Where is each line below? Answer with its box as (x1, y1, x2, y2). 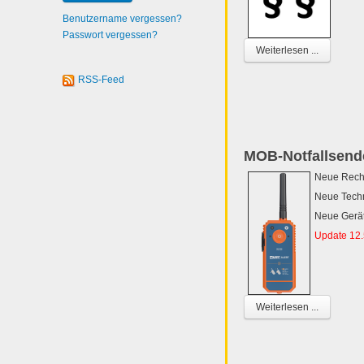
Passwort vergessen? (63, 29, 158, 41)
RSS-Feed (78, 74, 124, 85)
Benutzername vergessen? (63, 13, 182, 24)
